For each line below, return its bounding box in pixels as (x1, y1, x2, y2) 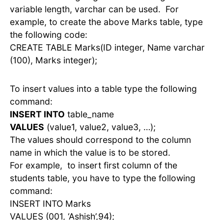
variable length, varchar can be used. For (10, 4, 179, 15)
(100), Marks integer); (10, 55, 97, 66)
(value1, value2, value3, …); (44, 122, 156, 133)
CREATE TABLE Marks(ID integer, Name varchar (10, 42, 205, 53)
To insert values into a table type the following (10, 83, 197, 94)
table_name (65, 109, 114, 120)
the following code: (10, 29, 87, 40)
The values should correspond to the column (10, 135, 191, 145)
